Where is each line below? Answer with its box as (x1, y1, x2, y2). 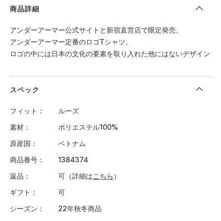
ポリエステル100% (58, 123, 118, 132)
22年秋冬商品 (58, 204, 102, 213)
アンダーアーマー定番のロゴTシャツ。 (10, 37, 132, 46)
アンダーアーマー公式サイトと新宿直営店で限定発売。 (10, 26, 183, 35)
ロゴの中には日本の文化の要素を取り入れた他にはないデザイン (10, 49, 210, 58)
